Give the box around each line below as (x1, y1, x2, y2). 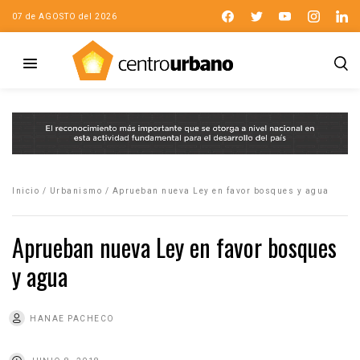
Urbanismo (49, 186, 102, 195)
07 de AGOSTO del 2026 (12, 11, 117, 21)
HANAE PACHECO (30, 313, 115, 323)
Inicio (12, 186, 39, 195)
